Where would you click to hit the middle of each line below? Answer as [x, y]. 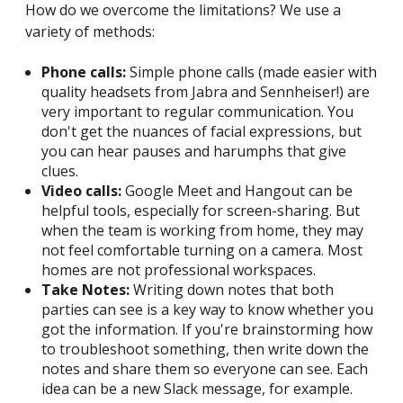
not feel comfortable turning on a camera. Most [201, 251]
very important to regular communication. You [197, 112]
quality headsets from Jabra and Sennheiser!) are [205, 92]
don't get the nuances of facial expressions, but [201, 132]
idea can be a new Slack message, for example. [197, 389]
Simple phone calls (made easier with [251, 72]
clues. [59, 171]
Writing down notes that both [231, 290]
